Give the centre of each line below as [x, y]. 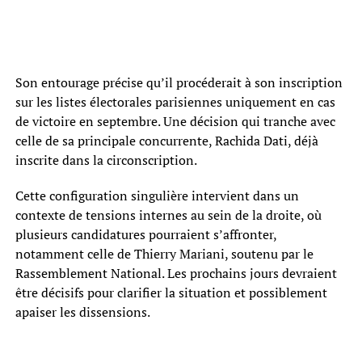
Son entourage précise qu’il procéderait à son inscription [179, 83]
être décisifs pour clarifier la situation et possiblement [171, 293]
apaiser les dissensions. [82, 312]
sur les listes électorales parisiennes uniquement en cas [175, 102]
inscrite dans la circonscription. [106, 160]
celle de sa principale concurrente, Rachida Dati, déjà [166, 141]
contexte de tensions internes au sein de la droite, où [168, 215]
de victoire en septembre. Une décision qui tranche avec [175, 122]
